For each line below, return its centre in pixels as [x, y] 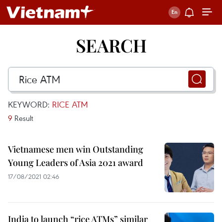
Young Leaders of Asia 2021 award [76, 163]
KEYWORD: [30, 104]
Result [23, 118]
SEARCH [111, 45]
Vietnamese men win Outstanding [76, 149]
